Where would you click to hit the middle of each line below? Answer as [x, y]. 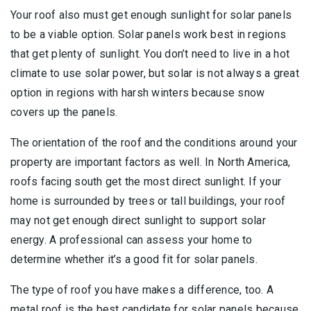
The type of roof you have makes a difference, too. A [142, 290]
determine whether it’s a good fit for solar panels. [134, 260]
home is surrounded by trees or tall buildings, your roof [148, 201]
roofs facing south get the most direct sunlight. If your [146, 182]
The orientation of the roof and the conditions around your [154, 143]
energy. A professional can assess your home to [132, 240]
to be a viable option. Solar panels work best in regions [148, 35]
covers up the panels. [64, 112]
